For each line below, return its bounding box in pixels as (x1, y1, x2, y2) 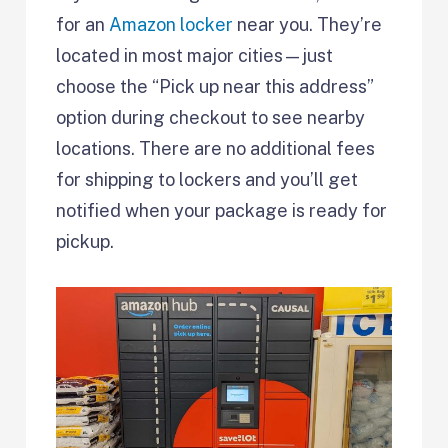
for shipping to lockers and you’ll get (56, 169, 359, 191)
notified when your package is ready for (56, 200, 388, 222)
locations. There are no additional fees (56, 138, 376, 160)
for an (56, 14, 110, 36)
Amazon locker (109, 14, 234, 36)
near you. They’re (233, 14, 383, 36)
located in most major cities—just (56, 45, 334, 67)
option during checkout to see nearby (56, 107, 366, 129)
